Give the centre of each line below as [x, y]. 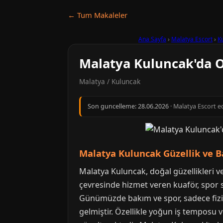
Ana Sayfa [152, 39]
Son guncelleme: [113, 106]
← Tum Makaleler [98, 15]
